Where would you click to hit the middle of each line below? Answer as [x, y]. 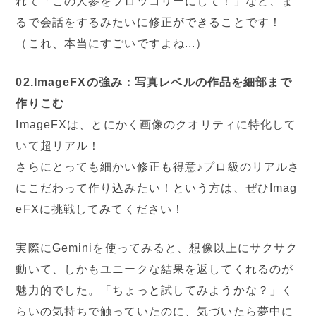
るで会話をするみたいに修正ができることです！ [149, 22]
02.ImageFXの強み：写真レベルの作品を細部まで [154, 82]
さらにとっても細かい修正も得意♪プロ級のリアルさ [158, 166]
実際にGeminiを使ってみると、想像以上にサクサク [157, 248]
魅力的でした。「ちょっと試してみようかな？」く [155, 290]
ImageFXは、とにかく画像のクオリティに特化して [156, 124]
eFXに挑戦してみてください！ [100, 209]
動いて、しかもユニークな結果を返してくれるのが [155, 269]
